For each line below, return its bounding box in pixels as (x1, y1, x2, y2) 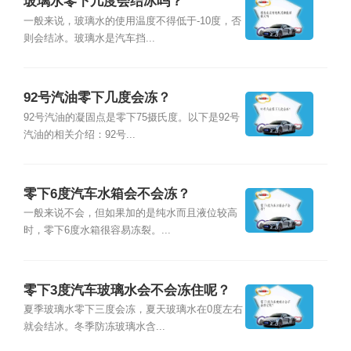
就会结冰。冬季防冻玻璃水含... (23, 321, 165, 333)
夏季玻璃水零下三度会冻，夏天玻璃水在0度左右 (23, 304, 243, 316)
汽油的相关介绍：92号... (23, 128, 136, 140)
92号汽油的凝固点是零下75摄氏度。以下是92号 (23, 111, 240, 123)
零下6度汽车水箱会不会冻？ (23, 186, 190, 202)
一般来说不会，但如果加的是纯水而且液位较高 (23, 208, 237, 219)
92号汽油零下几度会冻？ (23, 90, 171, 106)
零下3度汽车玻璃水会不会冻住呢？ (23, 282, 230, 298)
